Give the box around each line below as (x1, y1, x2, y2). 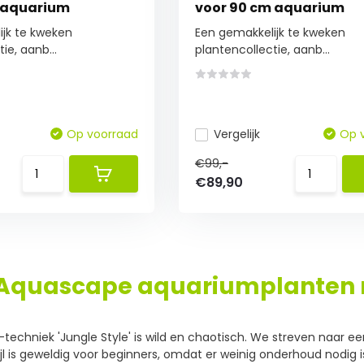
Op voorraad (66, 126, 138, 142)
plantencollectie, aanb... (194, 41, 330, 58)
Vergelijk (213, 126, 260, 142)
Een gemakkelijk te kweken (194, 24, 345, 41)
